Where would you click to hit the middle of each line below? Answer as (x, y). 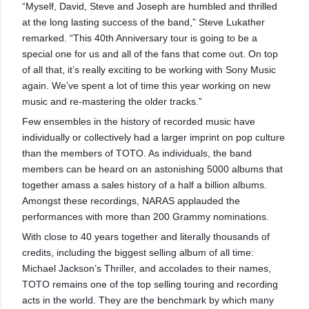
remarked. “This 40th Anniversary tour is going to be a (140, 38)
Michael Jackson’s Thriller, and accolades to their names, (147, 269)
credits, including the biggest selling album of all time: (138, 253)
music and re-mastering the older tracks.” (112, 102)
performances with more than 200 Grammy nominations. (146, 217)
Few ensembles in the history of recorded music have (139, 122)
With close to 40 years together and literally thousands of (146, 237)
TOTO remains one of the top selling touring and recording (150, 285)
